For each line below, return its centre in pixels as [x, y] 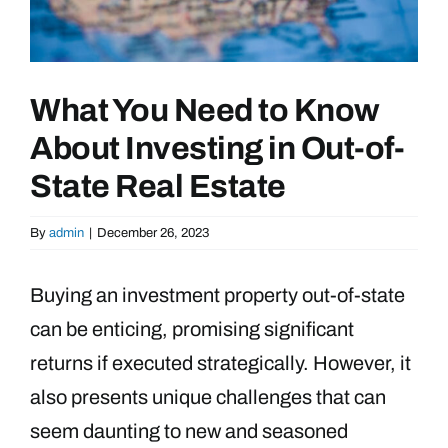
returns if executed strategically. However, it [220, 362]
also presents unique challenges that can [208, 396]
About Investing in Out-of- [217, 148]
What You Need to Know [205, 110]
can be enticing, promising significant [192, 328]
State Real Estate [158, 186]
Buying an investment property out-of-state [217, 294]
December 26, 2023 [153, 232]
